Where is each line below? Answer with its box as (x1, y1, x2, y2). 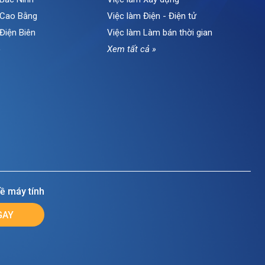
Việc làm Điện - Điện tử (106, 11, 196, 21)
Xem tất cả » (106, 44, 156, 54)
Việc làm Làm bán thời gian (106, 27, 212, 38)
